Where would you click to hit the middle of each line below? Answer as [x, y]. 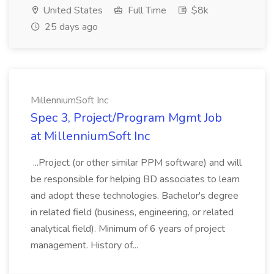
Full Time [146, 10]
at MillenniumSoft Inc [90, 136]
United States [72, 10]
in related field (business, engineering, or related [132, 212]
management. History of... [86, 245]
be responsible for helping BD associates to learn [135, 179]
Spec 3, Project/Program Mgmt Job [126, 118]
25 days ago [70, 27]
